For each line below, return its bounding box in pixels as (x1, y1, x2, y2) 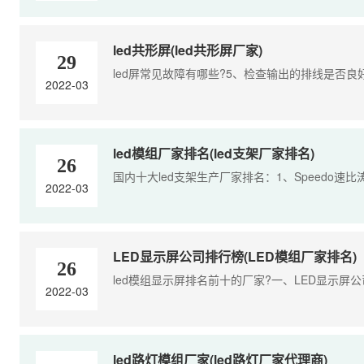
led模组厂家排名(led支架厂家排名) (113, 143, 314, 162)
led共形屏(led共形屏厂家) (113, 40, 262, 59)
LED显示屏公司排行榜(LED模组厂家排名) (113, 246, 357, 266)
